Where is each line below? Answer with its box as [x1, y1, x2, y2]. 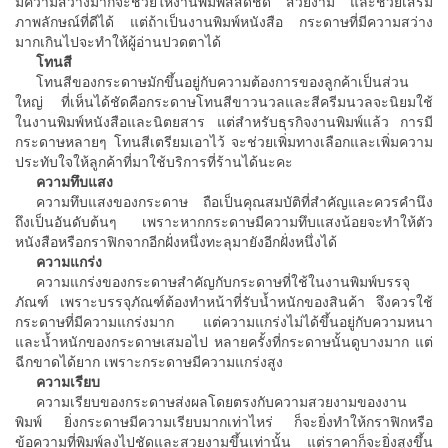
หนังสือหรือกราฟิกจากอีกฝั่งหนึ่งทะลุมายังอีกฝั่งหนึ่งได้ [15, 232, 337, 251]
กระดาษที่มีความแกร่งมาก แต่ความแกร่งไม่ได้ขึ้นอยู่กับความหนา [15, 312, 433, 331]
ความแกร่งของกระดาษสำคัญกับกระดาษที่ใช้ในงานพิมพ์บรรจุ [36, 272, 410, 291]
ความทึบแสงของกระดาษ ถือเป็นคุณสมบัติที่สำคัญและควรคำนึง [36, 192, 433, 211]
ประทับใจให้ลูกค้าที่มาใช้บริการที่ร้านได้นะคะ [15, 152, 293, 171]
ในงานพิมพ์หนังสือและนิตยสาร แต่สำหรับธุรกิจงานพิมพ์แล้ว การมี [15, 112, 433, 131]
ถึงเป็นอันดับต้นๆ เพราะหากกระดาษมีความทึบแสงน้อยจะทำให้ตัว [15, 212, 433, 231]
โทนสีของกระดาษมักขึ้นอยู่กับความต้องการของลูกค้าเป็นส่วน [36, 72, 409, 91]
